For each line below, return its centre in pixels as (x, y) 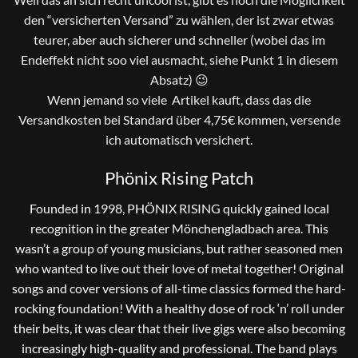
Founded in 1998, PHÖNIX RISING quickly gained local (179, 209)
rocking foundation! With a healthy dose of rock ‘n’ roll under (179, 308)
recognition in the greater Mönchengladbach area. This (179, 229)
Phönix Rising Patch (179, 178)
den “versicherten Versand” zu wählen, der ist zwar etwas (179, 20)
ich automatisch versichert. (179, 140)
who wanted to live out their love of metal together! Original (179, 268)
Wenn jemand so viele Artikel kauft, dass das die (179, 100)
